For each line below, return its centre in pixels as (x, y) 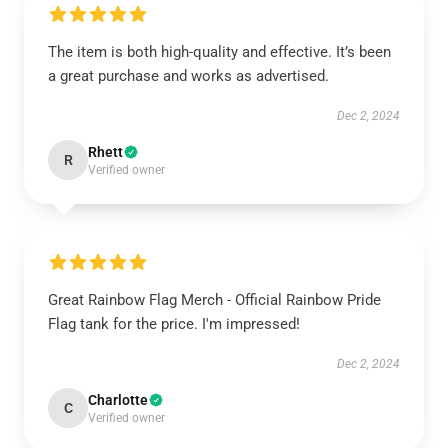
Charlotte (118, 400)
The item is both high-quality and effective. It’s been (219, 52)
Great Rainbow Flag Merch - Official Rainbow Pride (214, 300)
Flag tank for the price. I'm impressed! (174, 324)
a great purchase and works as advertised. (190, 76)
